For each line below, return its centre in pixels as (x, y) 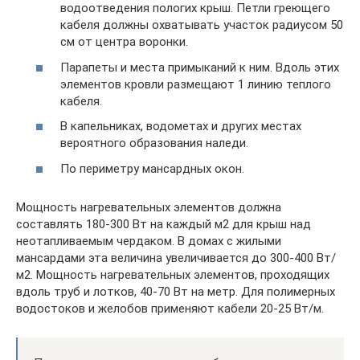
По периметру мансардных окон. (152, 168)
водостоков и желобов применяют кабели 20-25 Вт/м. (170, 308)
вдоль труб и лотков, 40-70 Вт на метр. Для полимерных (176, 291)
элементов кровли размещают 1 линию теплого (196, 84)
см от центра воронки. (124, 42)
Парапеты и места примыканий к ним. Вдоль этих (200, 67)
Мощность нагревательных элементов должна (149, 207)
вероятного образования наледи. (154, 143)
